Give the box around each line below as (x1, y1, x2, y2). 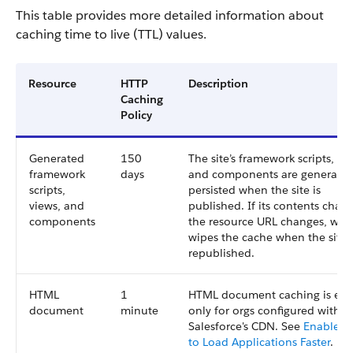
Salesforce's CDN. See (188, 319, 303, 333)
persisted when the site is (188, 183, 321, 197)
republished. (188, 246, 255, 260)
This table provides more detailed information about (16, 7, 324, 24)
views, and (29, 199, 84, 213)
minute (121, 303, 158, 318)
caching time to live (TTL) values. (16, 26, 206, 43)
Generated (29, 151, 84, 165)
